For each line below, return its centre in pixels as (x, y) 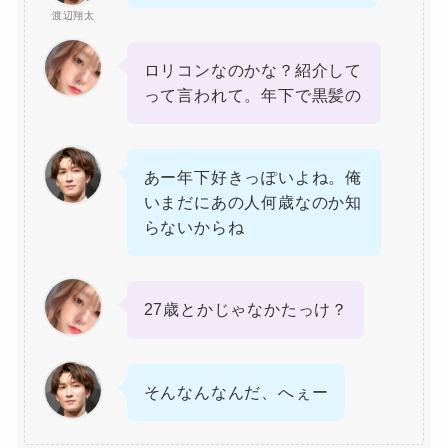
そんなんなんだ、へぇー (236, 391)
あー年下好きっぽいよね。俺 (253, 177)
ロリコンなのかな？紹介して (253, 69)
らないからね (194, 227)
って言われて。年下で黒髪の (253, 94)
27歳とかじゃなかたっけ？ (246, 309)
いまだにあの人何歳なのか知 (253, 202)
